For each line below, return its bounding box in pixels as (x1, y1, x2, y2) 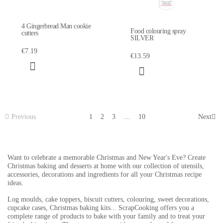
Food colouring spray (130, 27, 186, 35)
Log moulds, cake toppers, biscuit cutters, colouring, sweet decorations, (7, 196, 209, 204)
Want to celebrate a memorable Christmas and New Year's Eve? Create (7, 154, 206, 162)
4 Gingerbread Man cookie (21, 22, 91, 30)
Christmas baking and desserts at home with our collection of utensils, (7, 162, 204, 170)
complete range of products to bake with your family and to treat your (7, 213, 205, 221)
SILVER (130, 34, 153, 42)
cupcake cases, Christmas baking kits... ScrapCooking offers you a (7, 204, 194, 212)
